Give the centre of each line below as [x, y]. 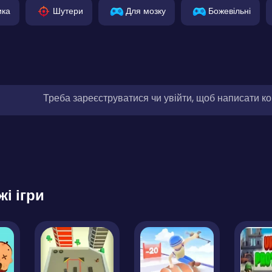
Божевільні [229, 11]
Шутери [68, 11]
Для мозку [146, 11]
